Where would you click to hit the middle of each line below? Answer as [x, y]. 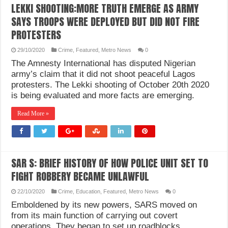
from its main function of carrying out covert [95, 216]
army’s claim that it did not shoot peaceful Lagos [104, 74]
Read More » [33, 113]
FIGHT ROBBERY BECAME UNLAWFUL [80, 176]
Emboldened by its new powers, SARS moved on [104, 205]
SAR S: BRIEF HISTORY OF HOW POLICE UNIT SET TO [110, 163]
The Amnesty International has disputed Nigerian [104, 63]
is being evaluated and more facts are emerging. [103, 95]
